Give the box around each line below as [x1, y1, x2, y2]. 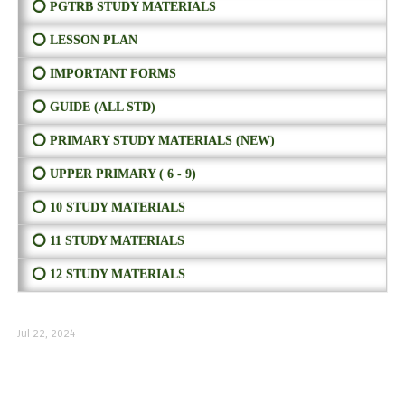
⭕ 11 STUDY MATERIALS [31, 234, 184, 249]
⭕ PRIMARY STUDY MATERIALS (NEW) [31, 134, 275, 148]
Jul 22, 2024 [16, 327, 75, 342]
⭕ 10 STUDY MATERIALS [31, 201, 185, 215]
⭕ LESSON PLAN [31, 33, 137, 48]
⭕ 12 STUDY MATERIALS [31, 268, 185, 282]
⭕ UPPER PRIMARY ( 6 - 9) [31, 167, 196, 182]
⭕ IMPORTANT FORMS [31, 67, 176, 81]
